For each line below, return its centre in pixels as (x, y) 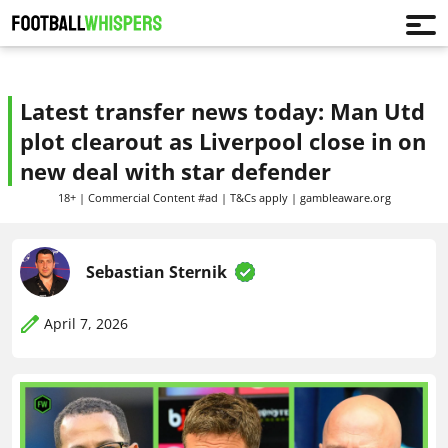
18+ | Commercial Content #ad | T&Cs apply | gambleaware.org (224, 197)
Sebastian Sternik (156, 272)
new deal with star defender (175, 171)
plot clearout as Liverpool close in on (223, 141)
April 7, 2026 (86, 323)
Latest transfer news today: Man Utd (222, 111)
